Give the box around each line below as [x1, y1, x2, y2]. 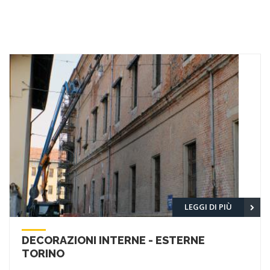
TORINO [22, 246, 64, 260]
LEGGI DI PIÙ [184, 201, 232, 212]
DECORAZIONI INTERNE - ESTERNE [22, 233, 205, 246]
